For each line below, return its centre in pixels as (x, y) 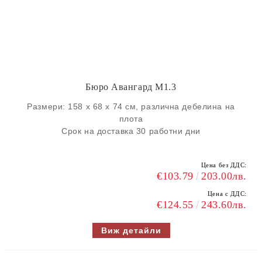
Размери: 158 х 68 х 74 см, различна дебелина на (131, 106)
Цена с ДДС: (227, 194)
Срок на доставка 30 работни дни (131, 131)
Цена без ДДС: (224, 165)
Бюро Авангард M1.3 (131, 87)
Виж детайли (131, 230)
